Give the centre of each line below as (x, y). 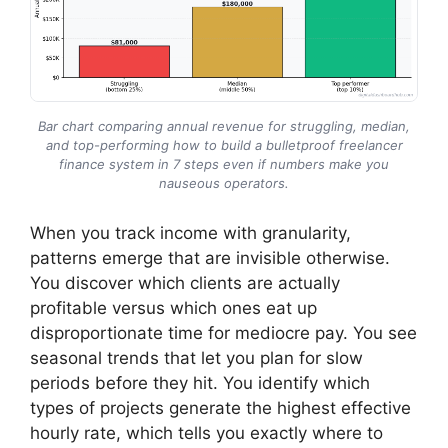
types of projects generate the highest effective (220, 408)
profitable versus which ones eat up (173, 308)
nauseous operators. (224, 183)
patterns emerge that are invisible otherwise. (210, 258)
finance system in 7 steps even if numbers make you (224, 164)
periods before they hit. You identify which (200, 383)
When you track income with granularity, (190, 233)
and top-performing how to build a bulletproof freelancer (224, 145)
